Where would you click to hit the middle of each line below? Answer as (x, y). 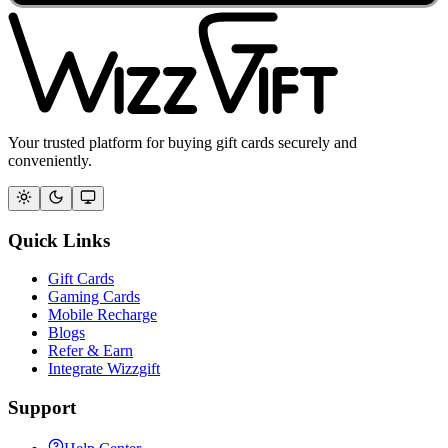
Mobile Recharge (102, 315)
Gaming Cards (94, 297)
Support (42, 407)
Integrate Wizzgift (104, 369)
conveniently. (50, 160)
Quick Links (59, 240)
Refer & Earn (90, 351)
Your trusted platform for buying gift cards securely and (182, 142)
